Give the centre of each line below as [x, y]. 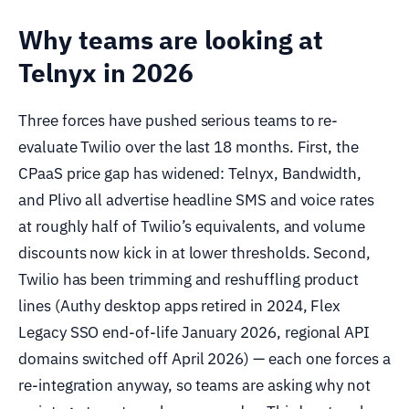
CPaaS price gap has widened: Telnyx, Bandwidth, [190, 173]
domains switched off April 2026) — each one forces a [204, 358]
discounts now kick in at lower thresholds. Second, [195, 252]
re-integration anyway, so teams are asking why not [195, 385]
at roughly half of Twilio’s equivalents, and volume [192, 226]
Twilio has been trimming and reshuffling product [189, 279]
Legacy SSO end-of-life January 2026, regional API [194, 332]
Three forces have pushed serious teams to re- [178, 120]
